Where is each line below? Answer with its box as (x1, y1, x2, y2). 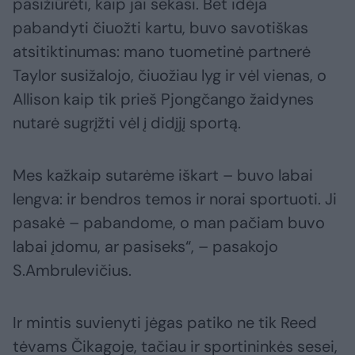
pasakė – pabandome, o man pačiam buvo (13, 212, 325, 233)
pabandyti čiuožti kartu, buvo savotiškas (13, 17, 308, 38)
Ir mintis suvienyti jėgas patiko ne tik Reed (13, 311, 317, 333)
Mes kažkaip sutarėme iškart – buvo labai (13, 164, 313, 185)
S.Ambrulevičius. (13, 259, 132, 281)
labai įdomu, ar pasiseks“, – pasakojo (13, 235, 278, 257)
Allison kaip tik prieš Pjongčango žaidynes (13, 88, 314, 109)
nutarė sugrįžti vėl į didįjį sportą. (13, 112, 241, 133)
